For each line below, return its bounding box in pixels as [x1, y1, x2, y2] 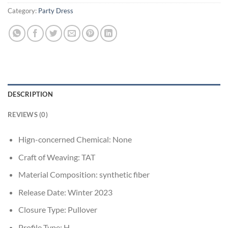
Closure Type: [18, 205, 68, 215]
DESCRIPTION [8, 90, 53, 98]
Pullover [67, 205, 97, 215]
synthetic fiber [99, 169, 150, 180]
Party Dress [38, 7, 73, 15]
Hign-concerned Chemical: [18, 134, 112, 144]
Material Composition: [18, 169, 99, 180]
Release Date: [18, 187, 68, 197]
